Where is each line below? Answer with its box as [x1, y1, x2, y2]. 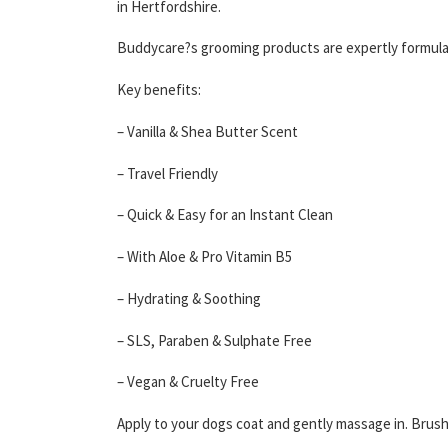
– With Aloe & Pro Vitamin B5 [117, 247, 292, 266]
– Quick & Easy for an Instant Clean [117, 205, 333, 225]
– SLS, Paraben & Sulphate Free [117, 330, 312, 350]
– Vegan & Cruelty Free [117, 372, 259, 392]
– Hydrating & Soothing [117, 288, 261, 308]
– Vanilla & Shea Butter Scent [117, 121, 298, 141]
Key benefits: [117, 80, 201, 99]
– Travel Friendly [117, 163, 218, 183]
